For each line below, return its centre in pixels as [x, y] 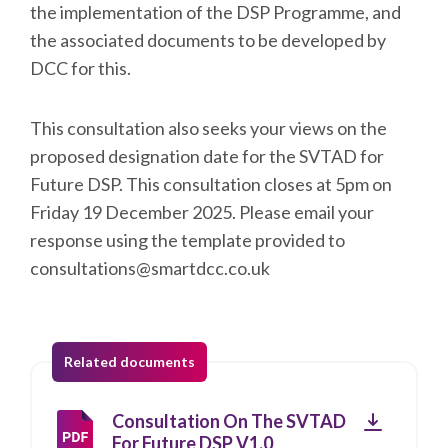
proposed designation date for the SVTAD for [207, 156]
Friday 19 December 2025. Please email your [202, 212]
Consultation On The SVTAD [229, 421]
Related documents [129, 361]
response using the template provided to [187, 240]
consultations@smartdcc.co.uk [151, 268]
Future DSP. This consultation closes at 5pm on [211, 184]
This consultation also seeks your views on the [208, 128]
